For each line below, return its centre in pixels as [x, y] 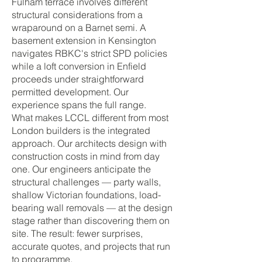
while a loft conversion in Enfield [79, 66]
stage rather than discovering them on [91, 220]
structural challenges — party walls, [86, 182]
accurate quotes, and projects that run [91, 246]
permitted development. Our [70, 92]
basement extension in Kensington [84, 40]
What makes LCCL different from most [90, 118]
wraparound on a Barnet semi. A [79, 27]
